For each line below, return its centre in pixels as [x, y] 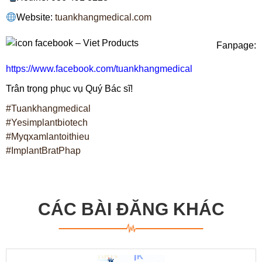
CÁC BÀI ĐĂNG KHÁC [131, 209]
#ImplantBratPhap [43, 151]
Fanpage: [197, 46]
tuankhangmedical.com [104, 17]
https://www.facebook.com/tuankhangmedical [99, 69]
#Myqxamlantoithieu [48, 137]
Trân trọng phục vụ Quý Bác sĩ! [69, 89]
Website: [36, 17]
